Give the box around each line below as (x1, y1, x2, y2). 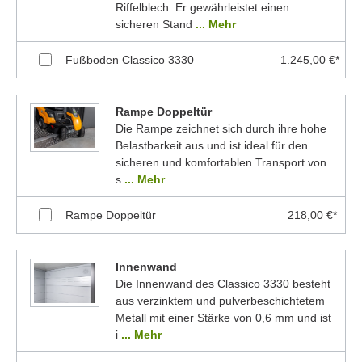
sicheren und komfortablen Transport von (115, 155, 326, 169)
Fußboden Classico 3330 (65, 53, 194, 66)
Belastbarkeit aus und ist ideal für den (115, 138, 308, 152)
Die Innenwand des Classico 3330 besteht (115, 276, 330, 290)
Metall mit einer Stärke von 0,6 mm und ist (115, 310, 331, 324)
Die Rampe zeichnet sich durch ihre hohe (115, 121, 326, 135)
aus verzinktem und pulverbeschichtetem (115, 293, 325, 307)
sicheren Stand (115, 17, 196, 31)
